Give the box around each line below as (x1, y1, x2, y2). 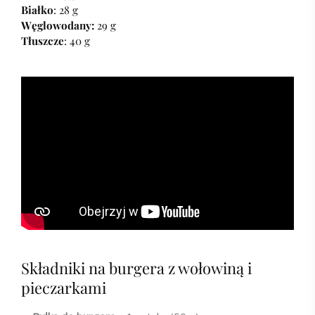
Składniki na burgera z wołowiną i (21, 257, 252, 279)
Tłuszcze (21, 34, 64, 48)
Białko (21, 3, 53, 17)
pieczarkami (21, 277, 106, 299)
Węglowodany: (21, 18, 94, 32)
